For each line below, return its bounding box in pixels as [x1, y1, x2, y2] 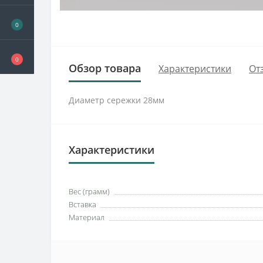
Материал [69, 212, 104, 222]
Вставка [69, 199, 96, 210]
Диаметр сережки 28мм [69, 95, 164, 106]
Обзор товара [69, 61, 141, 75]
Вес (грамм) [69, 186, 110, 197]
